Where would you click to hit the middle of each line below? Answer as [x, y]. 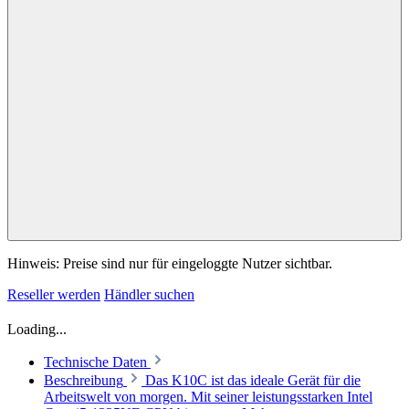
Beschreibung [84, 381]
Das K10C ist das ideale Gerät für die [253, 381]
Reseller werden [54, 295]
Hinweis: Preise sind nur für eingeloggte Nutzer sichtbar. [170, 264]
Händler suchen [149, 295]
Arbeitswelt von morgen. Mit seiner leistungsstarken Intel [208, 397]
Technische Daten [95, 362]
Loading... [37, 330]
